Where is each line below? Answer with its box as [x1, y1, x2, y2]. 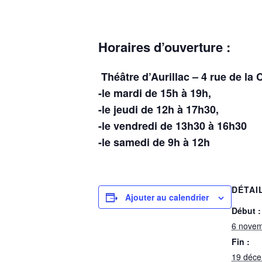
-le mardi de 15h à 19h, [98, 85, 211, 101]
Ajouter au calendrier [125, 191, 209, 204]
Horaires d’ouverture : [98, 37, 230, 56]
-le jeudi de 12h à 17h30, [98, 102, 219, 118]
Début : [232, 205, 261, 217]
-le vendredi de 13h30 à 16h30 [98, 118, 247, 134]
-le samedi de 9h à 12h [98, 135, 210, 150]
